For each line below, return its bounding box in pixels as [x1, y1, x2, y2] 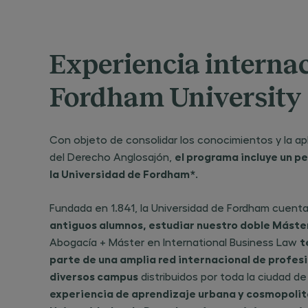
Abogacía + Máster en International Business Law [49, 235, 300, 248]
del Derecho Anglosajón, [49, 150, 175, 163]
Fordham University [49, 85, 302, 112]
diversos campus [49, 269, 138, 283]
